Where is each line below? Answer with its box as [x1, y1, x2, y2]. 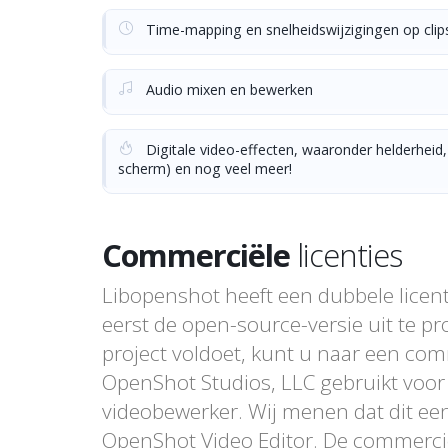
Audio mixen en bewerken [142, 80, 313, 99]
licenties [290, 234, 402, 276]
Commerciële [102, 234, 290, 276]
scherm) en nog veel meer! [118, 159, 292, 178]
